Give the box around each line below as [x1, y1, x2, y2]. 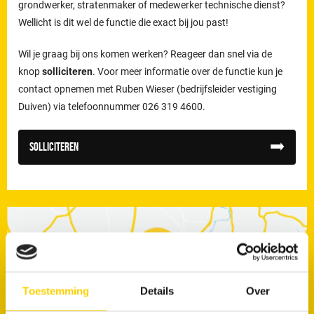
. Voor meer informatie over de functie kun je [93, 65, 283, 77]
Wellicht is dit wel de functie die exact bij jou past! [18, 16, 231, 28]
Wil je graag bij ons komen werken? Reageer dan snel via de [18, 48, 273, 60]
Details [139, 285, 175, 296]
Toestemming [22, 285, 90, 296]
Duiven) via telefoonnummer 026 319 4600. [18, 100, 206, 112]
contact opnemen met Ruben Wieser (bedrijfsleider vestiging [18, 83, 278, 95]
